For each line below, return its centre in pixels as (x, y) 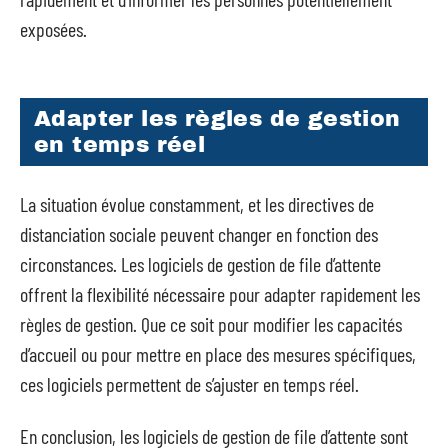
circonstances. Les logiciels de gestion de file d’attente (200, 263)
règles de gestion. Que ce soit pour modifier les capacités (211, 323)
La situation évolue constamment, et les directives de (197, 203)
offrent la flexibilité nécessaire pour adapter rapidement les (220, 293)
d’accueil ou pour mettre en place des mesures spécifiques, (218, 353)
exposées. (53, 28)
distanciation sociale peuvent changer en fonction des (199, 233)
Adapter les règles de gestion (217, 119)
